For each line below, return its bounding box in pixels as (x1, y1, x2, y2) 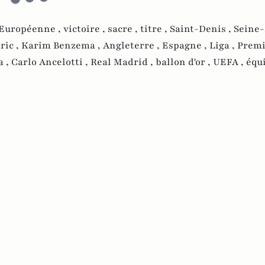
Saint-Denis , (170, 22, 234, 35)
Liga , (209, 38, 237, 52)
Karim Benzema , (21, 38, 103, 52)
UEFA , (213, 55, 246, 69)
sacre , (108, 22, 140, 35)
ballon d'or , (156, 55, 213, 69)
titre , (140, 22, 170, 35)
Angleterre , (103, 38, 162, 52)
